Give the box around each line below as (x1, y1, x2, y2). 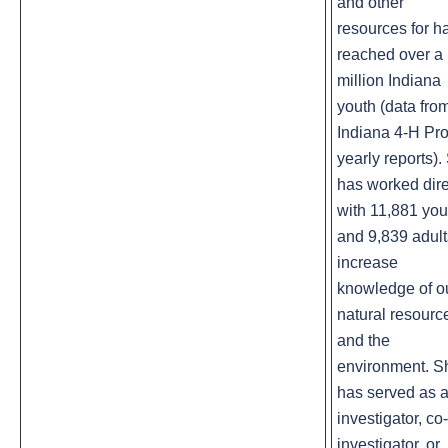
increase (337, 254, 398, 272)
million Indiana (337, 72, 441, 90)
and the (337, 332, 390, 350)
